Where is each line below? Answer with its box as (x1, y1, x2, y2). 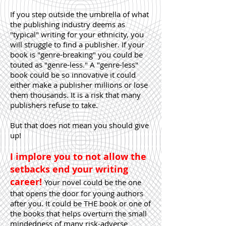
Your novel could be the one (44, 177, 141, 187)
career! (10, 176, 44, 188)
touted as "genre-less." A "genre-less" (10, 60, 138, 70)
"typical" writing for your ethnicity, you (10, 29, 144, 39)
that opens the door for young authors (10, 188, 143, 198)
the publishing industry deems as (10, 19, 125, 29)
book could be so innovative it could (10, 70, 136, 80)
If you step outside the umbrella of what (10, 9, 149, 19)
